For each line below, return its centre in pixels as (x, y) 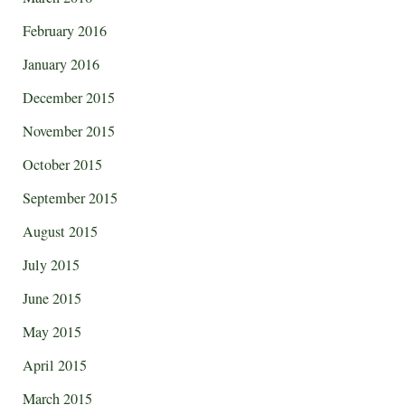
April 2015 (55, 365)
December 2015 (69, 97)
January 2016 (61, 64)
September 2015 (70, 198)
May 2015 (52, 331)
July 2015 (51, 264)
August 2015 (60, 231)
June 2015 (52, 298)
